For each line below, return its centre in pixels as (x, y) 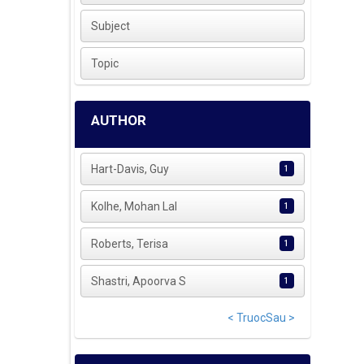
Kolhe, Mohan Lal (134, 207)
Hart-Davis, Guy (130, 169)
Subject (111, 26)
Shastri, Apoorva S (139, 282)
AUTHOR (119, 121)
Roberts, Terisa (130, 244)
